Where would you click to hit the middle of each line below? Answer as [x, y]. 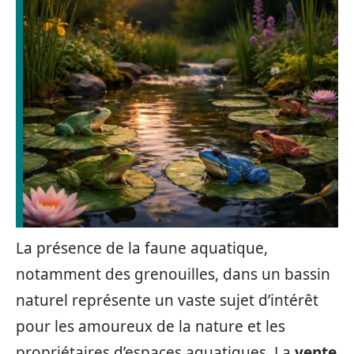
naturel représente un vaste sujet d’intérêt [167, 300]
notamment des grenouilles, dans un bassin [173, 274]
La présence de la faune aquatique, [142, 248]
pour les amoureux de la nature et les [151, 326]
